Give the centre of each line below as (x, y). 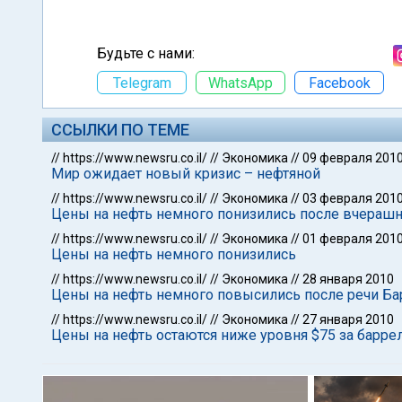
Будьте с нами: (146, 53)
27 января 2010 (348, 319)
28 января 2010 (348, 279)
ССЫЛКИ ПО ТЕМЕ (120, 130)
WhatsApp (240, 83)
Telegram (142, 83)
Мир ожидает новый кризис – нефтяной (186, 174)
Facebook (339, 83)
